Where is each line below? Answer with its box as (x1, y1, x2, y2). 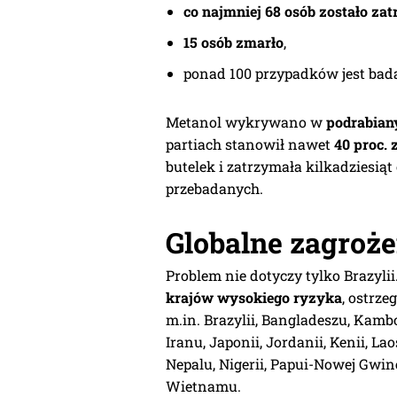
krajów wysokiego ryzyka (166, 287, 342, 307)
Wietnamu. (166, 376, 241, 395)
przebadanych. (166, 178, 263, 198)
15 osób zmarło (183, 32, 284, 51)
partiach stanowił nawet (166, 134, 334, 153)
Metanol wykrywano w (166, 112, 326, 131)
